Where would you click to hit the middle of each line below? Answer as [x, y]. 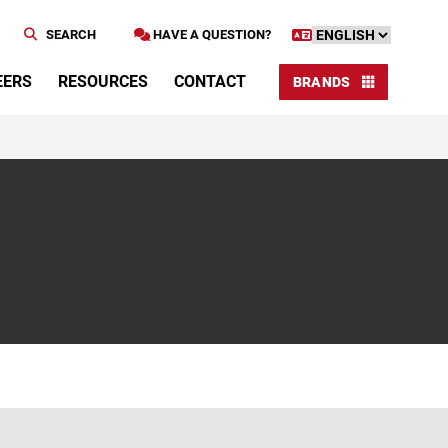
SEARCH [69, 34]
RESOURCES [102, 81]
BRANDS [323, 82]
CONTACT [209, 81]
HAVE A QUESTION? [210, 34]
